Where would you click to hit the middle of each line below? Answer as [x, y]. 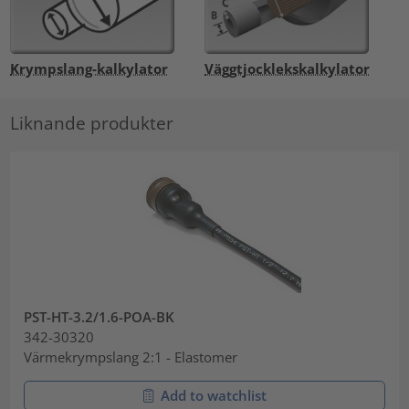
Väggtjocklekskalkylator [287, 68]
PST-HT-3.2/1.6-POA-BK [100, 317]
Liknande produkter [92, 123]
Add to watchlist [214, 396]
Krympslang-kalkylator [89, 68]
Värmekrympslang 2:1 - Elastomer [131, 357]
